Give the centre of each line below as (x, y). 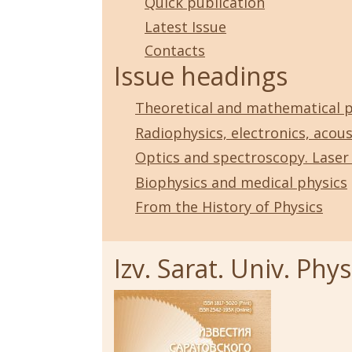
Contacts (175, 51)
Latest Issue (185, 26)
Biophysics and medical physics (241, 182)
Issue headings (201, 76)
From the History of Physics (229, 207)
